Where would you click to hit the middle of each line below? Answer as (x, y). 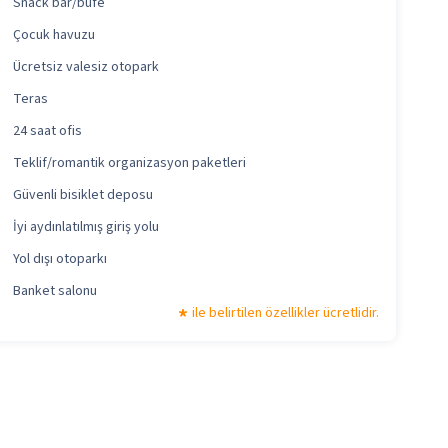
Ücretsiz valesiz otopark (86, 67)
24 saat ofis (48, 131)
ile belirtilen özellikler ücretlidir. (285, 313)
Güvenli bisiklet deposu (83, 195)
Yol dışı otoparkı (60, 259)
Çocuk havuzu (54, 35)
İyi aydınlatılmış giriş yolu (86, 227)
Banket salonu (55, 291)
